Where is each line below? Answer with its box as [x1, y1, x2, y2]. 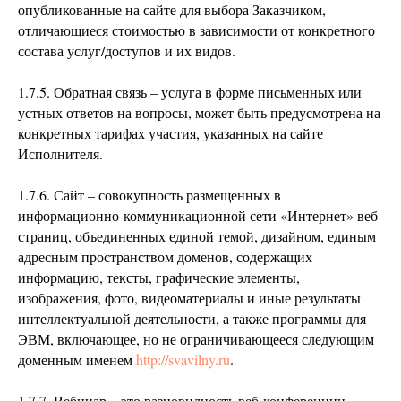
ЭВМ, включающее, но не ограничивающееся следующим [18, 329, 374, 348]
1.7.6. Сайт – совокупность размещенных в [18, 185, 281, 204]
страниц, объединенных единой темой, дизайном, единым [18, 226, 376, 245]
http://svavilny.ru [136, 350, 230, 369]
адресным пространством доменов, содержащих [18, 247, 312, 266]
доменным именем [18, 350, 136, 369]
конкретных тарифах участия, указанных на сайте [18, 124, 323, 142]
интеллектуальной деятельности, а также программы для [18, 309, 366, 328]
